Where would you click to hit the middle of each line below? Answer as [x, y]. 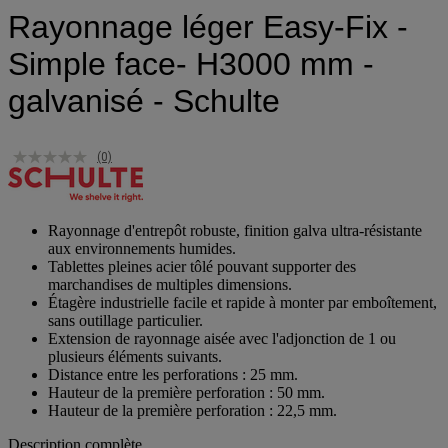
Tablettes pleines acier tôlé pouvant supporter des [202, 266]
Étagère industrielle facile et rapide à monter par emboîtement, [242, 302]
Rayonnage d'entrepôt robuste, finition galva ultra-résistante [235, 230]
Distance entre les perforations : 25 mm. [173, 374]
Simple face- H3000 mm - [191, 64]
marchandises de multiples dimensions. [170, 284]
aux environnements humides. [142, 248]
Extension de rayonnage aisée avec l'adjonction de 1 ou [222, 338]
